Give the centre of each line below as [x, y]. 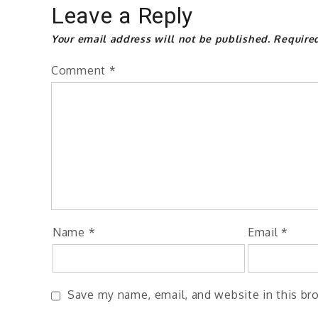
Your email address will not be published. [161, 39]
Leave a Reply [122, 16]
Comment [80, 71]
